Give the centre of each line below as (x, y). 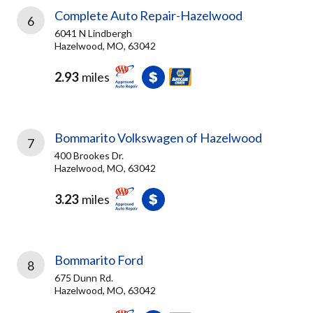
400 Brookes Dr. (89, 155)
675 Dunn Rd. (84, 278)
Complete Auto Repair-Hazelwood (148, 15)
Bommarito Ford (99, 260)
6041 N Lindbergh (93, 33)
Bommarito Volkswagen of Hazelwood (158, 138)
